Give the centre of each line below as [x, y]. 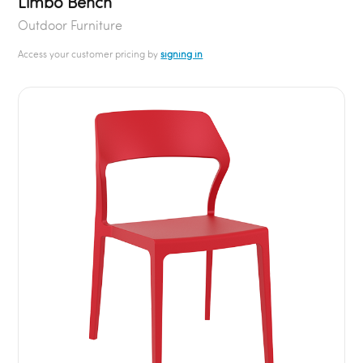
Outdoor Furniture [70, 26]
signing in [182, 54]
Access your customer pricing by [90, 54]
